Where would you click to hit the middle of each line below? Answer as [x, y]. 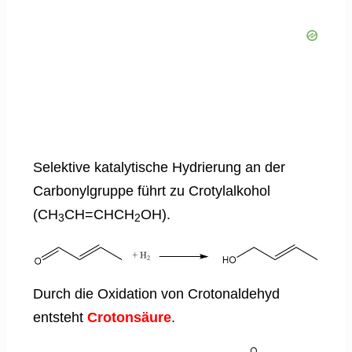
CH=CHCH [99, 214]
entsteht [60, 317]
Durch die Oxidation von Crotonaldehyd [156, 293]
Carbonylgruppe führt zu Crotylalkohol [152, 191]
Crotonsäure [129, 317]
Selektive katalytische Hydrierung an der [159, 167]
